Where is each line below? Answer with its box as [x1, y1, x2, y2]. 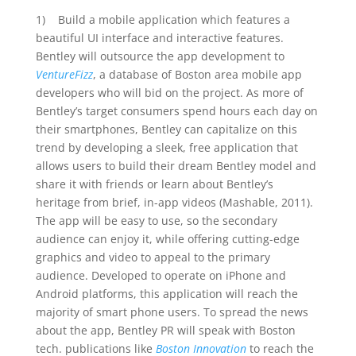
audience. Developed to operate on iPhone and [35, 268, 286, 283]
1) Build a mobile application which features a [35, 12, 290, 27]
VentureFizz [35, 67, 93, 82]
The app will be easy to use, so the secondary [35, 213, 277, 228]
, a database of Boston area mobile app [92, 67, 302, 82]
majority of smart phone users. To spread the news [35, 304, 308, 319]
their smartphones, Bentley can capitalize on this [35, 122, 297, 137]
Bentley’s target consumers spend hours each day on [35, 103, 318, 118]
